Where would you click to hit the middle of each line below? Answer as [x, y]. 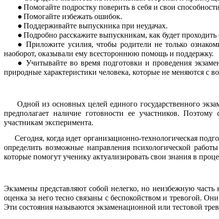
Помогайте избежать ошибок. [73, 17]
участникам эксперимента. [49, 123]
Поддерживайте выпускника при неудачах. [96, 26]
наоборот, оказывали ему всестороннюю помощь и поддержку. [109, 54]
